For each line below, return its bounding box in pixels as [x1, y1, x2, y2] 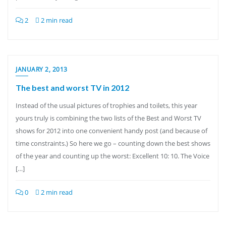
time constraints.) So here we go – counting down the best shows [16, 139, 210, 148]
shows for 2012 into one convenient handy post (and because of [16, 126, 207, 135]
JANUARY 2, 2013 [16, 65, 68, 74]
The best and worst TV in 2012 [16, 83, 129, 92]
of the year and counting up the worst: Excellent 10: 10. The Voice [16, 151, 209, 160]
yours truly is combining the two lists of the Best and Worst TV [16, 114, 201, 123]
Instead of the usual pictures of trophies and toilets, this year [16, 101, 197, 110]
